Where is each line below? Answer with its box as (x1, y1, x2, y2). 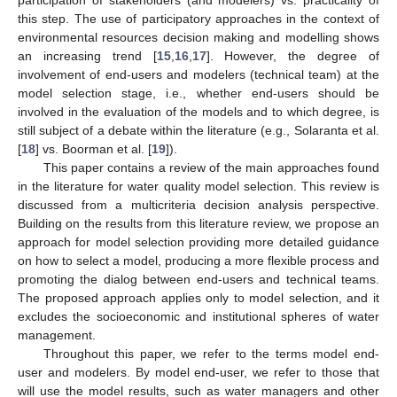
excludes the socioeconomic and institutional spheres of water (18, 308, 379, 323)
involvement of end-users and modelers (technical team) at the (18, 66, 379, 82)
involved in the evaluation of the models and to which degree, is (18, 104, 379, 119)
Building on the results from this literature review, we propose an (18, 215, 379, 230)
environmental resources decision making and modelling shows (18, 29, 379, 44)
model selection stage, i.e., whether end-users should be (18, 85, 379, 100)
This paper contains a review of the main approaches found (43, 160, 379, 175)
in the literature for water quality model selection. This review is (18, 178, 379, 193)
